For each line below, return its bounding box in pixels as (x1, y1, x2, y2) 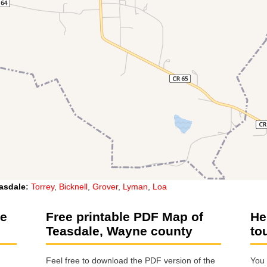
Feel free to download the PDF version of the (46, 256, 215, 266)
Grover (92, 181, 118, 191)
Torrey (31, 181, 54, 191)
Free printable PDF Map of (46, 209, 203, 223)
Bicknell (59, 181, 88, 191)
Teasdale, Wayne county (46, 223, 193, 238)
